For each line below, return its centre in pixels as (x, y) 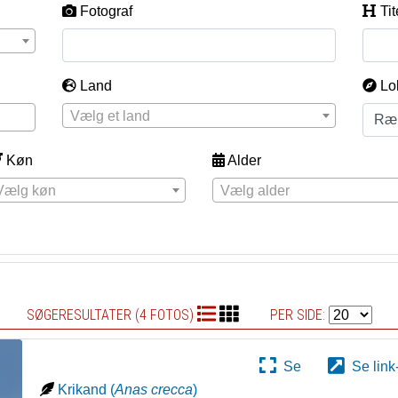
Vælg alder (255, 191)
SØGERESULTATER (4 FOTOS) (111, 315)
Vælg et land (110, 116)
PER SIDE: (299, 315)
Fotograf (106, 11)
